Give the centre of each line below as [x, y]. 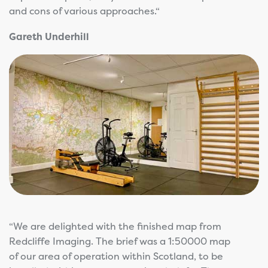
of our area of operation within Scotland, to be [116, 256]
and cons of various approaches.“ [84, 10]
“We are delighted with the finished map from [115, 226]
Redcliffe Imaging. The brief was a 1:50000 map [120, 241]
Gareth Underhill [49, 36]
